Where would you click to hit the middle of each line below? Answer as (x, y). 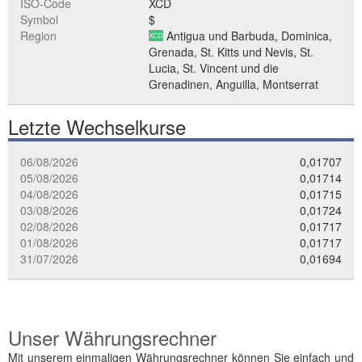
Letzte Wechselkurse (97, 126)
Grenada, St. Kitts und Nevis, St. (232, 52)
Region (38, 36)
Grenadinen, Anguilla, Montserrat (234, 84)
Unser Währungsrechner (112, 337)
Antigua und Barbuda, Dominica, (248, 36)
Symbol (39, 19)
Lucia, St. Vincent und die (214, 68)
